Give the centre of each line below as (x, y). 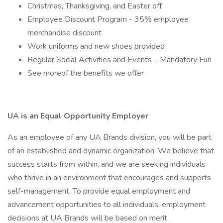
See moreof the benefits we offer (86, 73)
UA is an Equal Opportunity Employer (78, 116)
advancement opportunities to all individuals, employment (107, 205)
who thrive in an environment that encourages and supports (109, 178)
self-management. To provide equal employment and (99, 191)
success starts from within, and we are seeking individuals (107, 164)
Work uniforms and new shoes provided (96, 46)
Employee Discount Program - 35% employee (108, 19)
